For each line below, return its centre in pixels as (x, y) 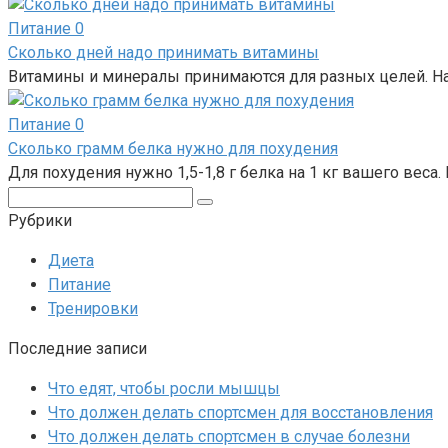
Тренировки (93, 309)
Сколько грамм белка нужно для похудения (173, 149)
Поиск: (32, 196)
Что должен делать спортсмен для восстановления (240, 413)
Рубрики (40, 221)
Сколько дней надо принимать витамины (163, 53)
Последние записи (77, 349)
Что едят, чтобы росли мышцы (164, 389)
